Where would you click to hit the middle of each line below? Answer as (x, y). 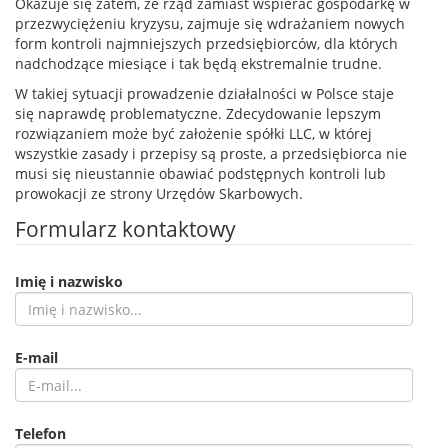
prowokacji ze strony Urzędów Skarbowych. (159, 193)
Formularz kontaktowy (125, 229)
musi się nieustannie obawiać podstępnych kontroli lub (200, 173)
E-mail (36, 357)
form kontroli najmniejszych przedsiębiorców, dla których (206, 43)
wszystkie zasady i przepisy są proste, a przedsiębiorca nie (211, 153)
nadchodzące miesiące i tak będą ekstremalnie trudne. (198, 63)
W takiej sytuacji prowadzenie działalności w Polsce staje (204, 93)
